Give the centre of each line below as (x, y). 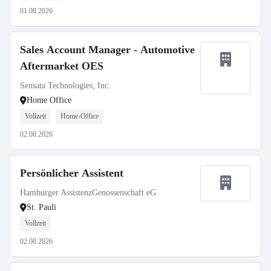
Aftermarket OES (62, 66)
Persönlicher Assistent (72, 173)
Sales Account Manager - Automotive (107, 50)
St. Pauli (41, 207)
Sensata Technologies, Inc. (65, 86)
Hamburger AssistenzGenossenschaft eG (88, 193)
